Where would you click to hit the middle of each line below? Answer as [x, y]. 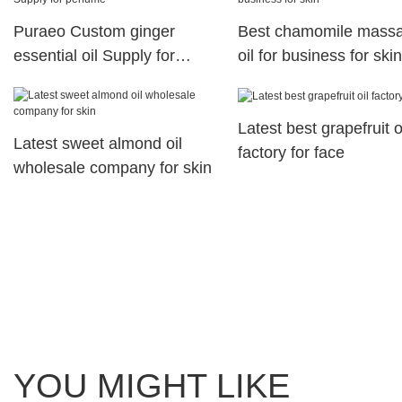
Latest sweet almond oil [98, 143]
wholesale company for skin [113, 167]
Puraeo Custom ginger [94, 31]
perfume [43, 79]
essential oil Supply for [94, 55]
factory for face [291, 152]
